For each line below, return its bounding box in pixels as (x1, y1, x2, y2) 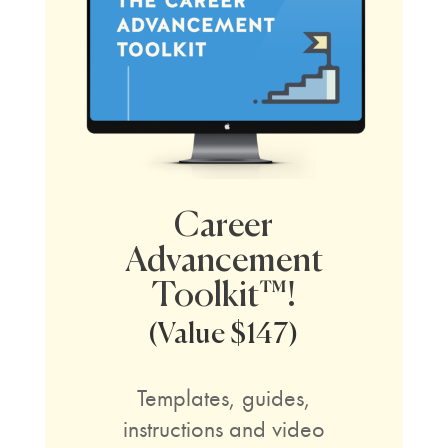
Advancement (124, 243, 323, 279)
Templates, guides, (136, 383, 311, 412)
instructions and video (122, 414, 325, 443)
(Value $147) (148, 320, 300, 350)
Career (174, 208, 274, 244)
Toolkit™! (151, 278, 296, 314)
